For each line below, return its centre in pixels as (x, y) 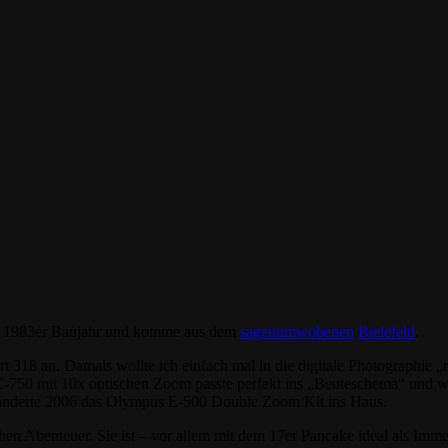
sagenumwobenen (297, 331)
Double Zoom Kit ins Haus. (297, 401)
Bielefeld (386, 331)
